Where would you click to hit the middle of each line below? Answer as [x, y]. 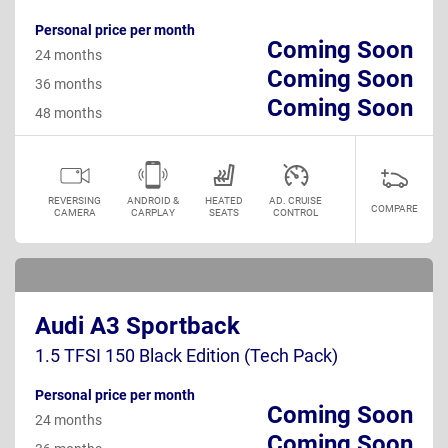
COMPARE [394, 208]
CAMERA [74, 212]
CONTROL [295, 212]
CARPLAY [153, 212]
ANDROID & [153, 200]
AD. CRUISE [295, 200]
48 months [68, 112]
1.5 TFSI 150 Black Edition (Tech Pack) [186, 355]
